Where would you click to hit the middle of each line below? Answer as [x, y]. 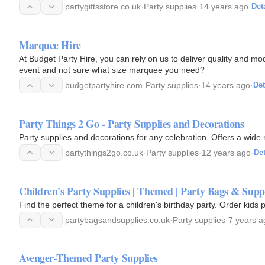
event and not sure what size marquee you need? [112, 70]
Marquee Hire [50, 45]
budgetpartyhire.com [104, 85]
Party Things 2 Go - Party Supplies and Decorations [132, 123]
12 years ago [226, 152]
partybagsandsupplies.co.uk [117, 220]
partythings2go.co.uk [104, 152]
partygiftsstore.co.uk [103, 7]
